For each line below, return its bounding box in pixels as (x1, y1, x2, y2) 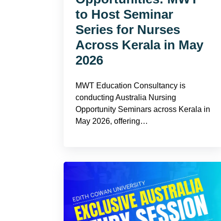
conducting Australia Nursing (75, 93, 176, 102)
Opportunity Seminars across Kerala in (75, 105, 210, 113)
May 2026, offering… (75, 117, 148, 125)
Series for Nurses (75, 22, 180, 37)
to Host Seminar (75, 7, 173, 22)
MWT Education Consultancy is (75, 81, 185, 90)
